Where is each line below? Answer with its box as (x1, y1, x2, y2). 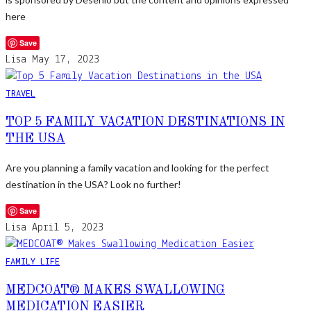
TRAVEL (6, 87, 35, 99)
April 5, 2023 (32, 221, 103, 233)
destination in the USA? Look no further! (6, 178, 181, 190)
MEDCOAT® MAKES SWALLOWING (6, 283, 225, 296)
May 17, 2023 (32, 53, 99, 65)
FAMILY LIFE (6, 255, 60, 267)
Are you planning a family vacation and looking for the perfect (6, 161, 269, 174)
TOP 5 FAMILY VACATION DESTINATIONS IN (6, 115, 285, 128)
